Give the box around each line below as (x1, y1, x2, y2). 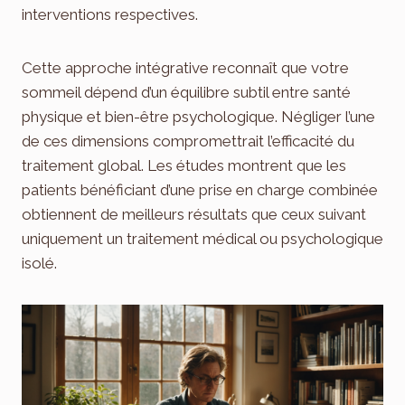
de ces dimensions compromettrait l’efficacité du (22, 132, 354, 151)
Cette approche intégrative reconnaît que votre (22, 59, 349, 78)
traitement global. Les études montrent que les (22, 156, 346, 175)
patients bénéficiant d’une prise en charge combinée (22, 181, 378, 200)
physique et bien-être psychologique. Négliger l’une (22, 108, 375, 127)
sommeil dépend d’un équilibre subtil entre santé (22, 83, 351, 102)
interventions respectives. (22, 5, 198, 24)
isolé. (22, 254, 57, 273)
